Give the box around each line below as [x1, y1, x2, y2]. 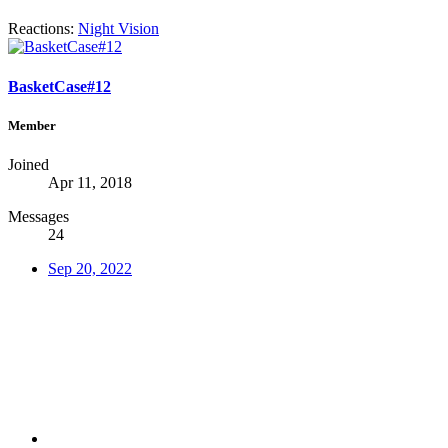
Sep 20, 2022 [48, 259, 132, 277]
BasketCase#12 [8, 77, 111, 95]
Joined [8, 155, 49, 173]
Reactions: [8, 20, 74, 38]
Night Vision [78, 20, 159, 38]
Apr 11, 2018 [48, 173, 132, 191]
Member [8, 117, 56, 133]
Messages [8, 207, 69, 225]
